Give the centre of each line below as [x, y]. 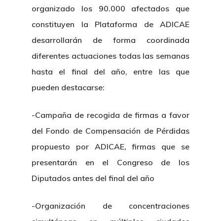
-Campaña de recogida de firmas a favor [110, 115]
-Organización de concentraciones [110, 206]
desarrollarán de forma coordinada [110, 40]
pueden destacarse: [68, 87]
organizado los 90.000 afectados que [110, 8]
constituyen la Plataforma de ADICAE [110, 24]
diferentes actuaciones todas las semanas [110, 56]
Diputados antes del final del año [93, 178]
